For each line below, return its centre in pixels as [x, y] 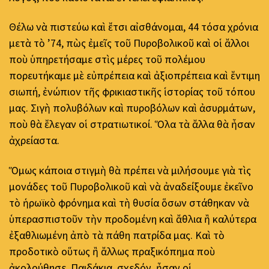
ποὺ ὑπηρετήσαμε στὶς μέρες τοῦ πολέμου [107, 59]
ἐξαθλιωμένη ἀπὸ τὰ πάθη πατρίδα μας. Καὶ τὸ [117, 235]
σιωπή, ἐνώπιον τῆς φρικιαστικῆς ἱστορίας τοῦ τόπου [132, 92]
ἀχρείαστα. [34, 141]
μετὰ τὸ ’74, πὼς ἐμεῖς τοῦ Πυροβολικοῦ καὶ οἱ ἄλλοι [129, 43]
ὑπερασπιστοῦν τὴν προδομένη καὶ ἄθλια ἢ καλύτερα [133, 219]
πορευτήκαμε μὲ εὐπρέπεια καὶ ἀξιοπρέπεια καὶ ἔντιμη [134, 76]
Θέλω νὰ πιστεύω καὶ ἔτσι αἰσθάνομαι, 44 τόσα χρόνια [134, 27]
